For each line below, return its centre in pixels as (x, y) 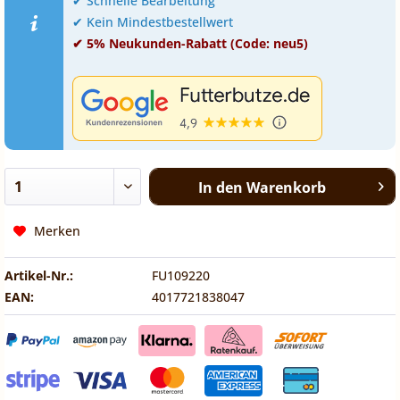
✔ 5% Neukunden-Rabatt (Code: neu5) (190, 43)
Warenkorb (286, 187)
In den (220, 187)
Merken (57, 231)
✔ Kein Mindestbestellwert (152, 22)
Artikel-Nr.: (39, 275)
